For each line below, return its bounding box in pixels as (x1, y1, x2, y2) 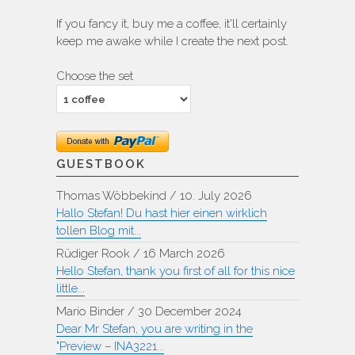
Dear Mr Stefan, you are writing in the (56, 321, 253, 336)
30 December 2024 (138, 303, 242, 319)
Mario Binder (56, 303, 124, 319)
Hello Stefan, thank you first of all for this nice (56, 263, 295, 278)
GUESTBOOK (56, 156, 146, 171)
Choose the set (56, 68, 133, 82)
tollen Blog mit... (56, 223, 141, 238)
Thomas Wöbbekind (56, 188, 166, 203)
